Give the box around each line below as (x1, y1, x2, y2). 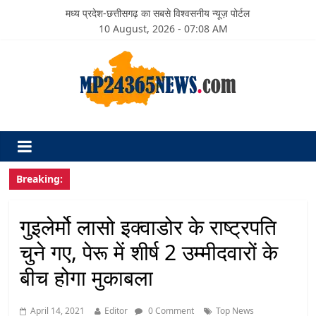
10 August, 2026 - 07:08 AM (98, 22, 228, 35)
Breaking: (16, 172, 63, 186)
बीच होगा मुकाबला (20, 263, 154, 292)
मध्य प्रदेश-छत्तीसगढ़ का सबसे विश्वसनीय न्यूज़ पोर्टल (66, 6, 250, 20)
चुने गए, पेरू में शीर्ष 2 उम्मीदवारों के (20, 238, 279, 267)
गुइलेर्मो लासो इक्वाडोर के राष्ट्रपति (20, 212, 277, 241)
